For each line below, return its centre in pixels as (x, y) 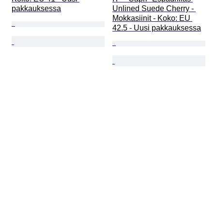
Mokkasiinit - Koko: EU (152, 18)
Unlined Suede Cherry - (154, 9)
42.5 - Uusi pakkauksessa (157, 28)
